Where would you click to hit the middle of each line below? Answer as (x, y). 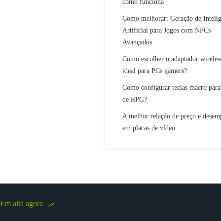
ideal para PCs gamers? (155, 71)
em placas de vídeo (149, 128)
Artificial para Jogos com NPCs (166, 30)
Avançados (137, 42)
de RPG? (135, 99)
